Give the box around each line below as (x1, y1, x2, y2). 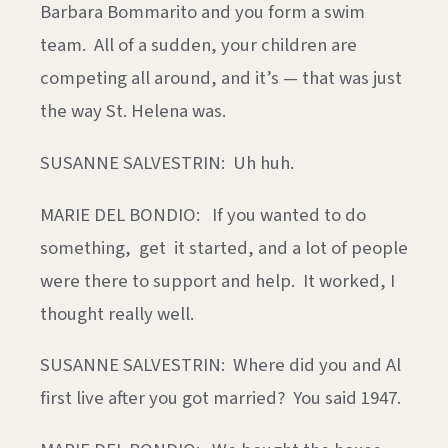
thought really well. (40, 300, 194, 327)
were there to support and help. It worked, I (40, 267, 395, 294)
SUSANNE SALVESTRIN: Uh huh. (40, 149, 294, 176)
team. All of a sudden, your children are (40, 32, 357, 59)
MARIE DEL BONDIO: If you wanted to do (40, 201, 366, 228)
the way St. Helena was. (40, 98, 226, 125)
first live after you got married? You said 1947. (40, 385, 401, 412)
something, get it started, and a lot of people (40, 234, 408, 261)
